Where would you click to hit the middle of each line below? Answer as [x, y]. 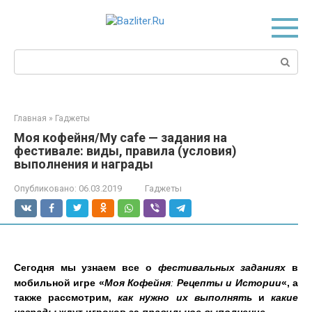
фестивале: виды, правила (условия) [125, 151]
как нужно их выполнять [185, 297]
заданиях [266, 267]
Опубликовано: [45, 188]
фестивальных [199, 267]
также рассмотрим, [66, 297]
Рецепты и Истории [227, 283]
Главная [30, 118]
